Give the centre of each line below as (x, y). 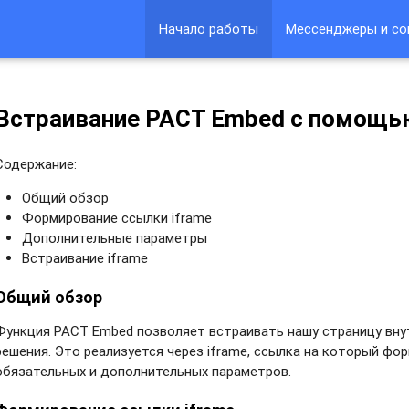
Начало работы (209, 29)
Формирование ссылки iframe (117, 217)
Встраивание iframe (85, 257)
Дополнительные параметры (115, 237)
